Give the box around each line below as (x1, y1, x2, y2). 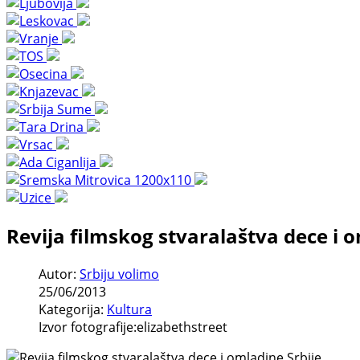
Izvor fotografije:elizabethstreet (39, 317, 227, 336)
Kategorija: (39, 300, 107, 318)
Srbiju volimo (80, 264, 159, 283)
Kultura (107, 300, 152, 318)
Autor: (39, 264, 80, 283)
